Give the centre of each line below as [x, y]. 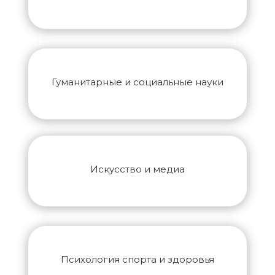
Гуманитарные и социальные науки [137, 82]
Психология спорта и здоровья [137, 260]
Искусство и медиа [137, 169]
